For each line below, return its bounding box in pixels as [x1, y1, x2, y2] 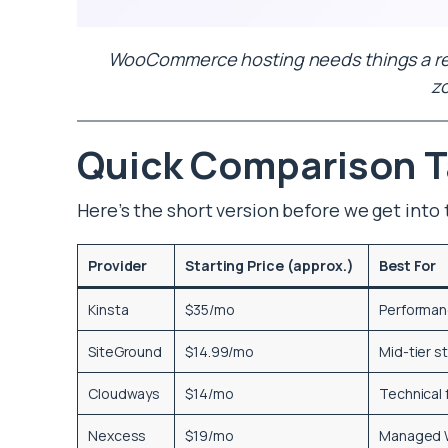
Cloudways [88, 384, 161, 404]
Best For [379, 256, 437, 276]
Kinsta [88, 300, 129, 320]
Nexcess [88, 426, 147, 446]
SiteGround [88, 342, 162, 362]
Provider [88, 256, 148, 276]
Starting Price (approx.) [185, 256, 354, 276]
